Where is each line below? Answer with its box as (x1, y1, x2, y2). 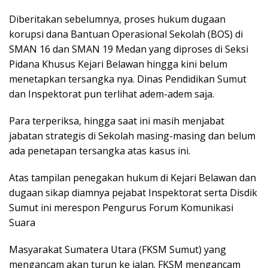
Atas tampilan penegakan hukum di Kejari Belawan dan (9, 171, 256, 185)
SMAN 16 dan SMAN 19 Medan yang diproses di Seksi (9, 42, 248, 56)
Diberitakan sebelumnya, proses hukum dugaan (9, 13, 226, 26)
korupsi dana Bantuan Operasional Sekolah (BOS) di (9, 28, 243, 41)
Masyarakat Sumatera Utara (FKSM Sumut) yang (9, 243, 226, 257)
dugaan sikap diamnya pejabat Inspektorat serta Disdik (9, 186, 257, 200)
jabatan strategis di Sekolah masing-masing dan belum (9, 129, 255, 143)
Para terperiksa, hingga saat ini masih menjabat (9, 114, 224, 128)
